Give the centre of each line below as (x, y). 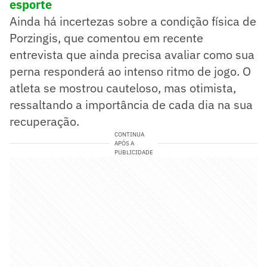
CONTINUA (129, 135)
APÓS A (124, 144)
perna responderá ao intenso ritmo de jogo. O (130, 72)
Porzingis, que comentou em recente (106, 38)
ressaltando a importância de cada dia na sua (131, 105)
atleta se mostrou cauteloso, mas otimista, (123, 88)
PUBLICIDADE (133, 153)
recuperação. (44, 122)
